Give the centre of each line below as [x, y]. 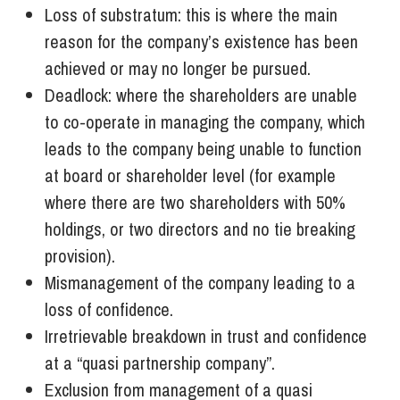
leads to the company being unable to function [203, 148]
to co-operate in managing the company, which [205, 121]
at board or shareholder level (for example [190, 175]
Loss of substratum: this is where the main [191, 14]
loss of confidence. [109, 309]
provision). [80, 255]
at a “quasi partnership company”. [160, 362]
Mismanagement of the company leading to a [200, 282]
